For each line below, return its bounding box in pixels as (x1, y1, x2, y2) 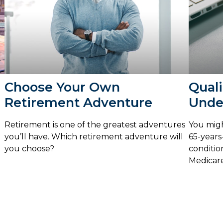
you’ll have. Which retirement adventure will (4, 132, 183, 142)
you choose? (4, 144, 54, 154)
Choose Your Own (4, 79, 120, 95)
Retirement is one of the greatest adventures (4, 120, 185, 130)
